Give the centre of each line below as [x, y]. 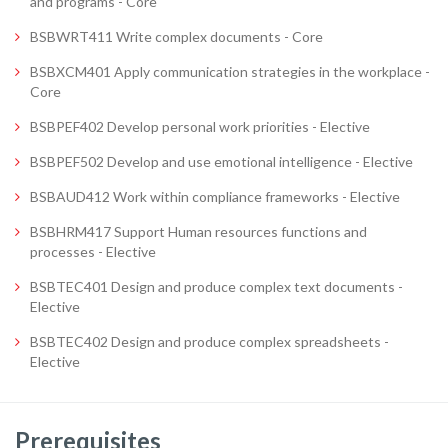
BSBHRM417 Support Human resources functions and [198, 231]
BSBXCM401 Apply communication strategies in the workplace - [230, 71]
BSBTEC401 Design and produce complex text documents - [216, 286]
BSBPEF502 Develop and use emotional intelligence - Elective [221, 161]
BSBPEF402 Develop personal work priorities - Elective [200, 126]
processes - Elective [93, 251]
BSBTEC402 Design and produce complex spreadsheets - [209, 341]
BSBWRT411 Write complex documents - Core [176, 36]
